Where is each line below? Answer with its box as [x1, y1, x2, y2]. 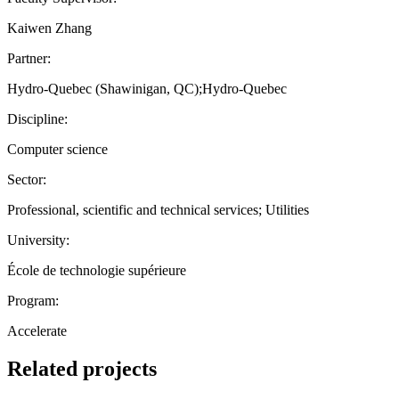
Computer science [7, 141, 108, 157]
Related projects [7, 356, 157, 380]
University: [7, 232, 69, 248]
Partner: [7, 50, 51, 66]
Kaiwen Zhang [7, 20, 92, 36]
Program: [7, 292, 59, 308]
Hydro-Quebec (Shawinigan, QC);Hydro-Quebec [7, 80, 287, 96]
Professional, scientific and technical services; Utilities [7, 201, 309, 217]
